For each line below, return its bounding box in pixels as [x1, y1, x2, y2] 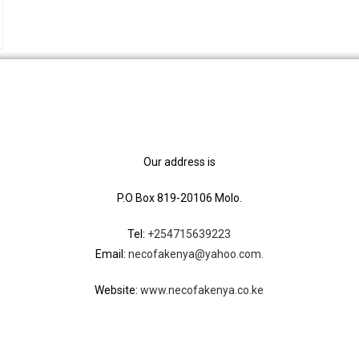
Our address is [143, 155, 216, 169]
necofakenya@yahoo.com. [127, 248, 264, 261]
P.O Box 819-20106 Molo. [116, 192, 242, 205]
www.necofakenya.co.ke [140, 284, 264, 297]
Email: [95, 248, 128, 261]
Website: [95, 284, 141, 297]
